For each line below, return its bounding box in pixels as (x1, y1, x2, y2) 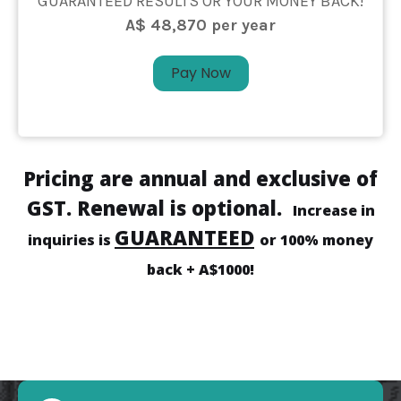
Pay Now (170, 63, 231, 84)
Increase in (292, 200, 375, 221)
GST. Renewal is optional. (26, 194, 293, 222)
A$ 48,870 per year (125, 15, 276, 36)
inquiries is (28, 230, 115, 251)
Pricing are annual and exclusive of (23, 165, 378, 192)
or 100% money (260, 230, 373, 251)
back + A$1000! (147, 260, 254, 280)
